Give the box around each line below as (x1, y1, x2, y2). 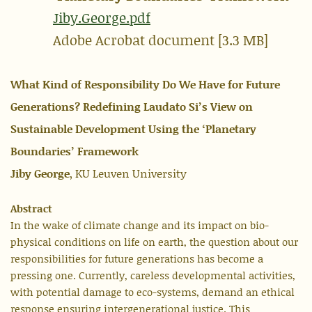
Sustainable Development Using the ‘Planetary (10, 120, 256, 137)
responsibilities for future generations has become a (10, 251, 263, 267)
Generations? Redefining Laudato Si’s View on (10, 98, 253, 115)
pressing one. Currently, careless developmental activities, (10, 267, 295, 283)
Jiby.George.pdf (53, 8, 150, 28)
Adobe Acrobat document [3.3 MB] (53, 30, 268, 50)
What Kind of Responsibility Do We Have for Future (10, 76, 280, 93)
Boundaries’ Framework (10, 143, 139, 159)
